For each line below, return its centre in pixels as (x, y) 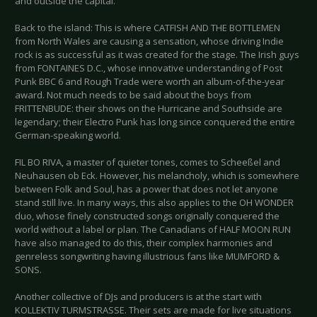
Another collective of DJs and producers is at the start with (138, 297)
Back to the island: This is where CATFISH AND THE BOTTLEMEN (148, 28)
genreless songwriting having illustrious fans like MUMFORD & (147, 257)
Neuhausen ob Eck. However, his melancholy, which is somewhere (157, 176)
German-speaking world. (68, 136)
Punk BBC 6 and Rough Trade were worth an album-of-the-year (150, 82)
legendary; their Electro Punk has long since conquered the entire (155, 122)
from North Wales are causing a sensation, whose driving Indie (149, 41)
